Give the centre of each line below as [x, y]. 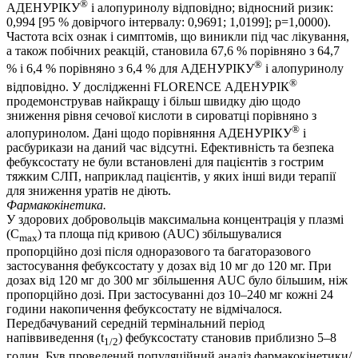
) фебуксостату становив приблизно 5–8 [227, 338]
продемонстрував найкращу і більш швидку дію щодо [153, 101]
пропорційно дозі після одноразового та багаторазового [159, 252]
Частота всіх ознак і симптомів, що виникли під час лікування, [178, 37]
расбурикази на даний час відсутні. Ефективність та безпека [170, 148]
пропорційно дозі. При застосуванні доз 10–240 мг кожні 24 [170, 295]
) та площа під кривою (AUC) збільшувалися [159, 234]
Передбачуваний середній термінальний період [135, 324]
